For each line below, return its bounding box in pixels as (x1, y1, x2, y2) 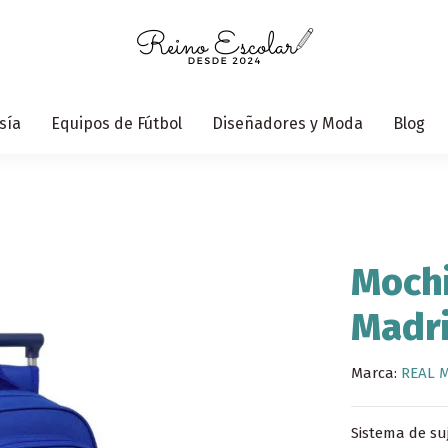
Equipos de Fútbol (51, 113, 182, 133)
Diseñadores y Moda (212, 113, 363, 133)
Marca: (350, 363, 397, 382)
